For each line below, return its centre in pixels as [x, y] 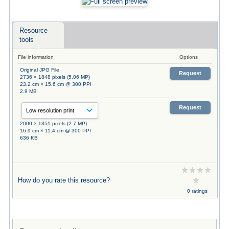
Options [188, 57]
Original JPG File [39, 70]
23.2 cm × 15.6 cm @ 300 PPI [55, 84]
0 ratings [197, 191]
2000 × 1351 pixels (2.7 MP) [53, 123]
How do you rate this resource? [64, 180]
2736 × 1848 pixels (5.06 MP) [55, 77]
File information [36, 57]
